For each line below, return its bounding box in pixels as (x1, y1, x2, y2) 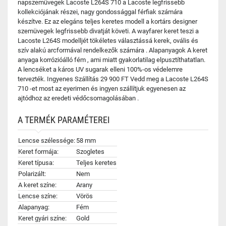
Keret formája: (18, 148, 59, 155)
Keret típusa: (18, 159, 54, 166)
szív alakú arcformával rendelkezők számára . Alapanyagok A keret (18, 46, 207, 54)
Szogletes (76, 148, 104, 155)
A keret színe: (18, 181, 56, 189)
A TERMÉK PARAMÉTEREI (18, 115, 110, 125)
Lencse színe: (18, 192, 58, 200)
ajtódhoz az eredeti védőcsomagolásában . (18, 94, 139, 102)
